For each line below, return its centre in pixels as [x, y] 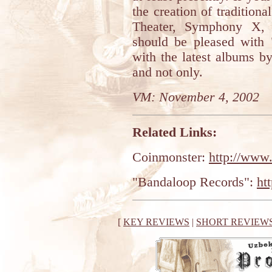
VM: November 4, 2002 [196, 97]
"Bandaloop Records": [195, 182]
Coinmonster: [171, 157]
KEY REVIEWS [156, 222]
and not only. [168, 72]
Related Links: [175, 132]
